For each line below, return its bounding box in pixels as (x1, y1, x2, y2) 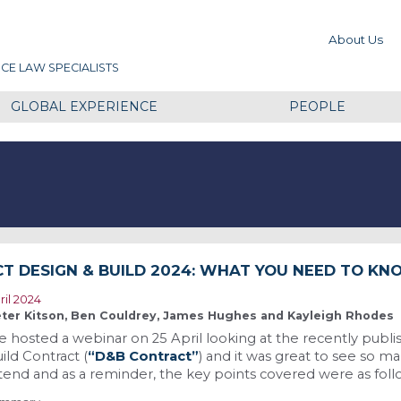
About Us (328, 32, 383, 47)
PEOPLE (288, 98, 346, 115)
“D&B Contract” (88, 347, 200, 364)
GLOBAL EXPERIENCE (10, 98, 158, 115)
